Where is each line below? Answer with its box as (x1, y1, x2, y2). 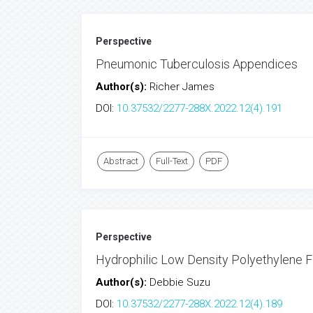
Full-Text (156, 156, 188, 166)
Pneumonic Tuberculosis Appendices (96, 57, 298, 71)
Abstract (103, 156, 138, 166)
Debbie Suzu (150, 276, 210, 289)
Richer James (150, 80, 214, 93)
